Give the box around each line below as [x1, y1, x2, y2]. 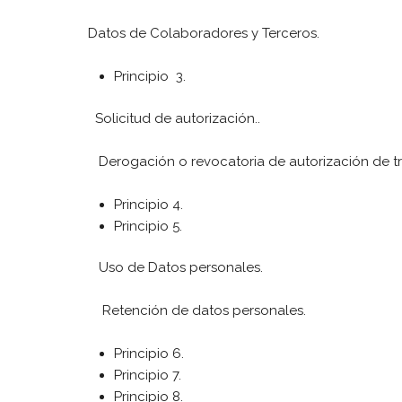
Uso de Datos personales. [74, 259, 267, 275]
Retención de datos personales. [74, 302, 310, 319]
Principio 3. [114, 68, 186, 84]
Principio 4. [114, 196, 187, 213]
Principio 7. [114, 367, 185, 383]
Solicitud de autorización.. [74, 109, 264, 127]
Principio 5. [114, 217, 186, 234]
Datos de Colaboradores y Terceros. [74, 25, 323, 41]
